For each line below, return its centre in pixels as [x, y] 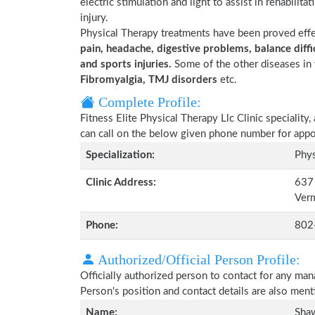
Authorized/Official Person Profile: [198, 259]
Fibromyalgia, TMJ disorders [149, 80]
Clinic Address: [121, 182]
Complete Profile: [148, 102]
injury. [94, 18]
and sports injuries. [126, 64]
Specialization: [120, 155]
